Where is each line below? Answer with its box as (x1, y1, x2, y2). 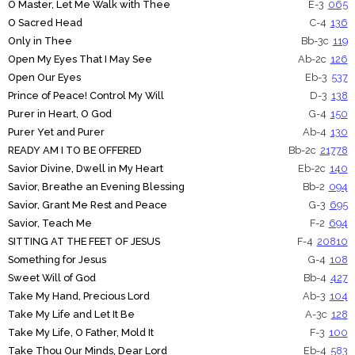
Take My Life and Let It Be (7, 308, 135, 321)
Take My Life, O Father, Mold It (7, 326, 154, 339)
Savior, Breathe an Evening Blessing (7, 181, 185, 193)
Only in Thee (7, 35, 72, 48)
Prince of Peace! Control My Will (7, 90, 164, 102)
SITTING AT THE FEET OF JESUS (7, 235, 160, 248)
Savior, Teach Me (7, 217, 92, 230)
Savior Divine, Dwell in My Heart (7, 162, 163, 175)
